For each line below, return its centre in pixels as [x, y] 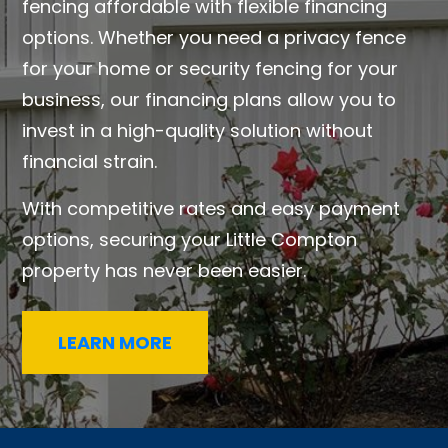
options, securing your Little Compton [190, 240]
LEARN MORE [115, 343]
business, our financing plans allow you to [209, 100]
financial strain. [90, 162]
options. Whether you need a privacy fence [214, 38]
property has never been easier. [164, 271]
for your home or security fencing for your [210, 69]
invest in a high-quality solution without [198, 131]
